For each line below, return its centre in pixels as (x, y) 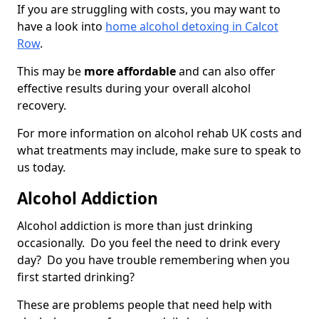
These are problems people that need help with (145, 305)
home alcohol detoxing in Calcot (192, 27)
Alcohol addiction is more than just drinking (135, 226)
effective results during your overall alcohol (134, 89)
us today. (41, 168)
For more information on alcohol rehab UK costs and (159, 134)
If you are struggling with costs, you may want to (149, 10)
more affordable (130, 72)
